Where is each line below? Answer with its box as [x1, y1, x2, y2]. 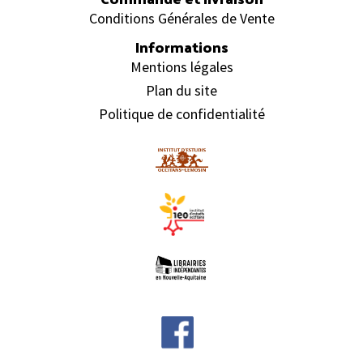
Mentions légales [130, 57, 233, 76]
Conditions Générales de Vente [88, 8, 275, 28]
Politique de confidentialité [98, 104, 265, 123]
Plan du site [146, 80, 217, 100]
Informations [135, 32, 228, 60]
